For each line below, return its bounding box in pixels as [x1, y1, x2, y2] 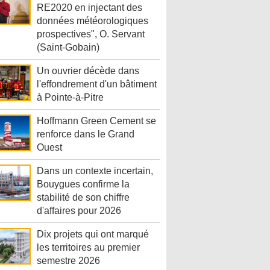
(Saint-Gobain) [37, 42, 99, 53]
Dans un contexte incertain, [37, 166, 153, 177]
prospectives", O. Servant [37, 29, 145, 40]
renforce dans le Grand [37, 129, 134, 140]
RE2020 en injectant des [37, 2, 142, 13]
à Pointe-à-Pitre [37, 92, 104, 103]
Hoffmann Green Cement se [37, 116, 156, 127]
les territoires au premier [37, 242, 140, 253]
